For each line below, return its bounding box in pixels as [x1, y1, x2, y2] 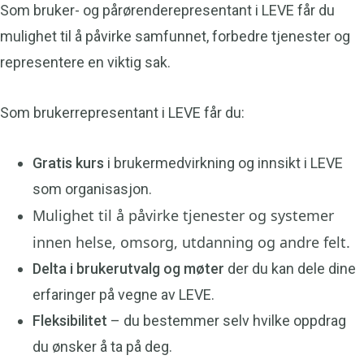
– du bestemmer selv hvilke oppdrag [107, 312, 346, 330]
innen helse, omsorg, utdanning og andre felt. [32, 232, 350, 253]
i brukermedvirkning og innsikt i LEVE [104, 154, 343, 172]
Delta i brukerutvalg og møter [32, 260, 224, 278]
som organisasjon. [32, 180, 152, 198]
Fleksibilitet [32, 312, 107, 330]
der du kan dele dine [224, 260, 356, 278]
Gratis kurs [32, 154, 104, 172]
